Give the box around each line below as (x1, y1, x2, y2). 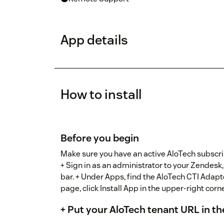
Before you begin (60, 131, 139, 145)
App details (60, 31, 128, 48)
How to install (60, 86, 141, 103)
